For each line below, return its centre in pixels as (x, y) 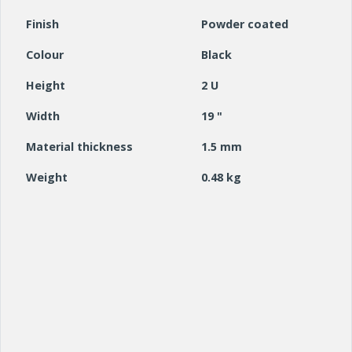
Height (46, 86)
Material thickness (79, 147)
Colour (45, 55)
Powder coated (245, 24)
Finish (42, 24)
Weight (47, 178)
